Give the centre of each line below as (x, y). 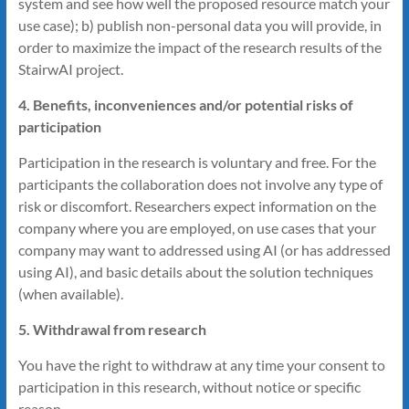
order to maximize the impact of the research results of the (199, 47)
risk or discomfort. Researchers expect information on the (197, 205)
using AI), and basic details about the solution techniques (195, 271)
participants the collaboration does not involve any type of (200, 184)
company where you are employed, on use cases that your (197, 227)
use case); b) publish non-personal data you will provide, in (199, 25)
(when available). (70, 293)
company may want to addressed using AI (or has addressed (204, 249)
